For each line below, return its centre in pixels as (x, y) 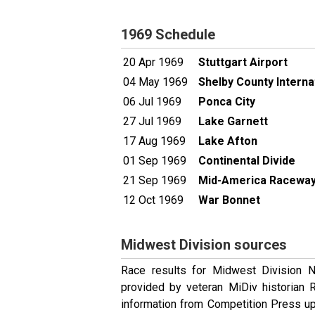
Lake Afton (228, 141)
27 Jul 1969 (152, 121)
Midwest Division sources (204, 244)
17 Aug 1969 (154, 141)
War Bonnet (229, 200)
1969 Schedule (168, 34)
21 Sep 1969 (155, 180)
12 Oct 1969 (153, 200)
